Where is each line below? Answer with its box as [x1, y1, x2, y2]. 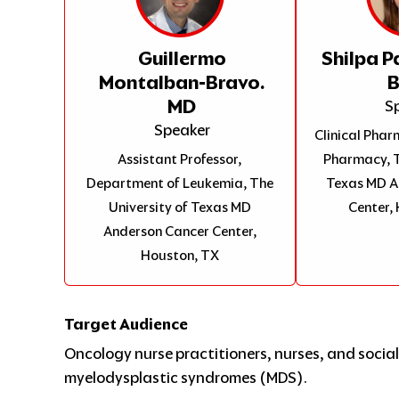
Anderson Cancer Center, [102, 222, 256, 240]
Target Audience [64, 313, 188, 334]
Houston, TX [140, 246, 219, 264]
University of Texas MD [108, 198, 251, 216]
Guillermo [137, 45, 226, 70]
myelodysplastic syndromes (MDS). [64, 367, 307, 387]
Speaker [153, 119, 210, 140]
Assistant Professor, [118, 150, 242, 167]
